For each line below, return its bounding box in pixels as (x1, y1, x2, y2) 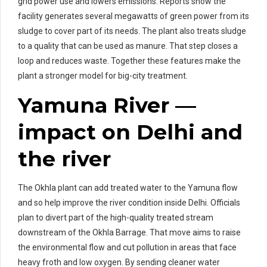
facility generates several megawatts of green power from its (18, 11, 249, 21)
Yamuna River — (18, 92, 196, 119)
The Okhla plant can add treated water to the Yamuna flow (18, 183, 238, 193)
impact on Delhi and (18, 119, 243, 145)
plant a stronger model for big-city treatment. (18, 71, 188, 81)
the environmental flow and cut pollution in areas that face (18, 243, 237, 253)
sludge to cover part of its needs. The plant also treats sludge (18, 26, 246, 36)
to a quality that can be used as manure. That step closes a (18, 41, 238, 51)
